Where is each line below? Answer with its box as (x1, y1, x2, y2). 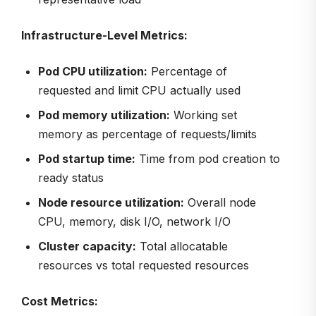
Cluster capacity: (38, 239, 136, 254)
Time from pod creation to (135, 152, 280, 166)
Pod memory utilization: (38, 108, 170, 123)
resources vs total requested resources (38, 258, 249, 273)
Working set (170, 108, 237, 123)
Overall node (184, 195, 256, 210)
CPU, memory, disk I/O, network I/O (38, 214, 231, 229)
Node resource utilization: (38, 195, 184, 210)
